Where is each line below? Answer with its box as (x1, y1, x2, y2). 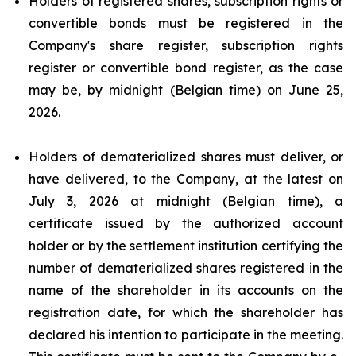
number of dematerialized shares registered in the (29, 260, 343, 276)
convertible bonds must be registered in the (29, 15, 343, 31)
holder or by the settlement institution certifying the (29, 238, 343, 253)
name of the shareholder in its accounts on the (29, 282, 343, 298)
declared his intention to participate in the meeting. (29, 327, 343, 342)
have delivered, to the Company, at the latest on (29, 171, 343, 187)
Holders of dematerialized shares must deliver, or (29, 149, 343, 164)
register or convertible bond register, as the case (29, 60, 343, 75)
